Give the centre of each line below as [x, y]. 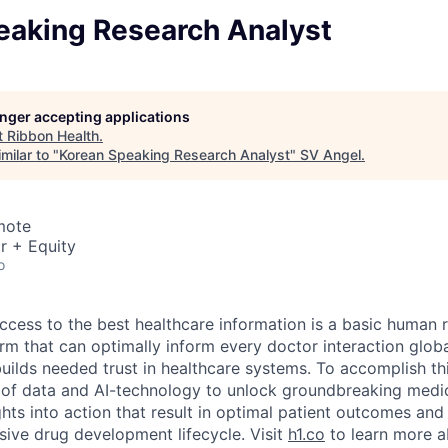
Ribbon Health [53, 135]
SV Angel [330, 154]
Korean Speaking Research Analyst [174, 154]
